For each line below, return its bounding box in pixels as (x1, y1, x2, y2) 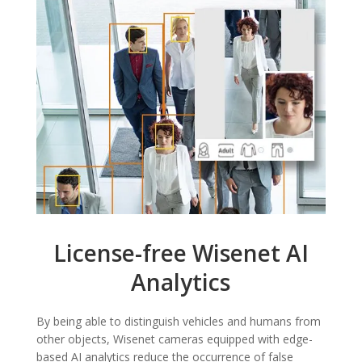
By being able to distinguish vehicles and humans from (36, 314, 321, 330)
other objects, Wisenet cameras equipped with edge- (36, 331, 313, 347)
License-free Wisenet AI (53, 238, 309, 269)
